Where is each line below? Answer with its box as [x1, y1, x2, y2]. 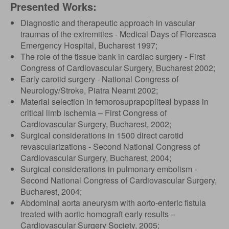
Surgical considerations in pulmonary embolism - [20, 163, 197, 175]
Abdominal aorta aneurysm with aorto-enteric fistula [20, 197, 206, 209]
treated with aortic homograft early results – [20, 208, 175, 220]
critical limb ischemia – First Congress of [20, 107, 167, 119]
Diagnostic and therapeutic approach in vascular [20, 17, 195, 29]
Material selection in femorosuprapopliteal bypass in [20, 96, 209, 107]
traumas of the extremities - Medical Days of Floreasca [20, 28, 216, 40]
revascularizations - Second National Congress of [20, 141, 200, 152]
